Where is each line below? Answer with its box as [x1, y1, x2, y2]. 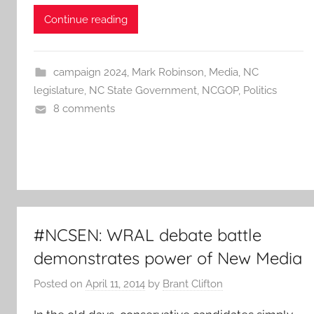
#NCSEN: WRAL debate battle [34, 224, 261, 245]
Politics [243, 84, 277, 97]
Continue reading [44, 13, 128, 26]
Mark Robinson [131, 66, 204, 79]
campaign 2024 [53, 66, 127, 79]
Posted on [34, 278, 86, 291]
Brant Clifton [163, 278, 223, 291]
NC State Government [89, 84, 197, 97]
